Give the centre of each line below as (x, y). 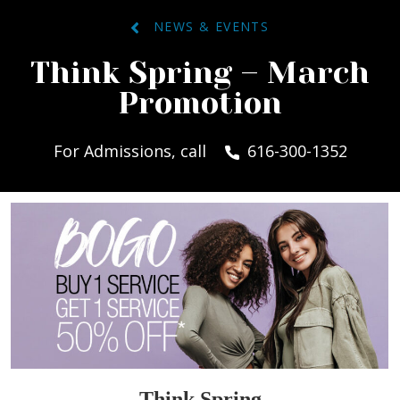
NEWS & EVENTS (204, 27)
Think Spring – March (200, 73)
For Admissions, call (132, 151)
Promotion (200, 103)
